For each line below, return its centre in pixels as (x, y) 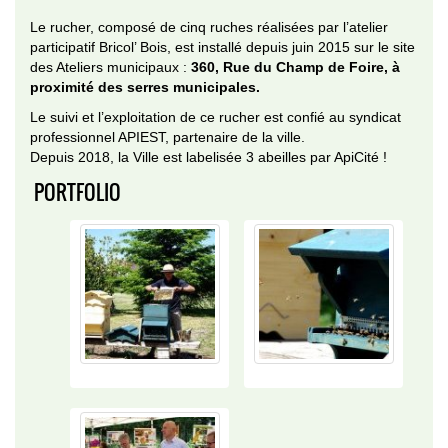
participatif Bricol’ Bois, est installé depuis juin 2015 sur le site (222, 47)
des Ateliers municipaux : (110, 67)
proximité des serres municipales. (145, 87)
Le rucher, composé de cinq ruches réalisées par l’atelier (209, 27)
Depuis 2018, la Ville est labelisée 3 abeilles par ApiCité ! (208, 157)
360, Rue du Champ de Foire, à (295, 67)
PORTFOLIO (77, 192)
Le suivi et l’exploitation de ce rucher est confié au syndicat (215, 117)
